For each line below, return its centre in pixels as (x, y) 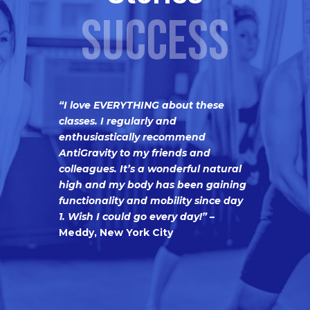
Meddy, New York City (116, 232)
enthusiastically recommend (132, 137)
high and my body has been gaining (152, 185)
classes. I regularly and (117, 121)
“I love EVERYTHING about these (141, 105)
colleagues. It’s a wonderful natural (150, 169)
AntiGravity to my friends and (134, 153)
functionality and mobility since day (151, 201)
